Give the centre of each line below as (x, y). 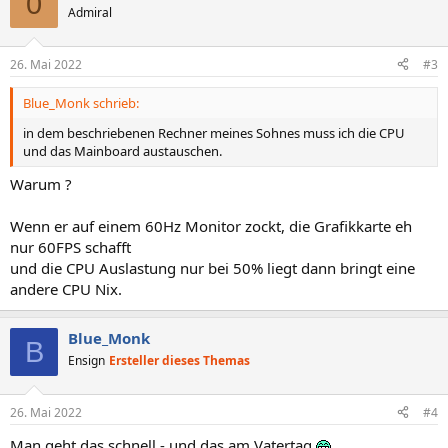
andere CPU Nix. (66, 289)
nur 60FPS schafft (70, 247)
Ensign (86, 360)
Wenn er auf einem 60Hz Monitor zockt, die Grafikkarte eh (211, 226)
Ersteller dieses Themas (179, 360)
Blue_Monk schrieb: (81, 102)
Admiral (90, 12)
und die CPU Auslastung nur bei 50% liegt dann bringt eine (212, 268)
